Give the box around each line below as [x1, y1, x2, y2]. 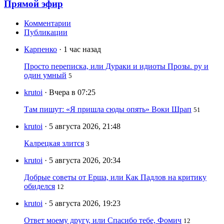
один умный [24, 71, 66, 80]
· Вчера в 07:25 [44, 88, 95, 97]
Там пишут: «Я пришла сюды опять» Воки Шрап [24, 105, 191, 114]
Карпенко [24, 45, 57, 54]
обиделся [24, 182, 55, 191]
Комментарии [24, 19, 71, 28]
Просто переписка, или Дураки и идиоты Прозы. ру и [24, 62, 208, 71]
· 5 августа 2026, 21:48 [44, 122, 120, 131]
